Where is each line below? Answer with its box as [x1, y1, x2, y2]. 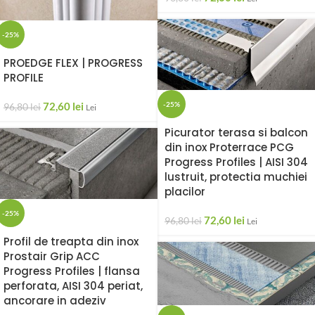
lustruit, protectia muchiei [165, 169, 307, 184]
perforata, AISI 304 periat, [4, 278, 143, 293]
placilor [165, 184, 205, 199]
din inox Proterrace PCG [165, 139, 294, 155]
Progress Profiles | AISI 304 [165, 154, 308, 169]
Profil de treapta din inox [4, 233, 139, 249]
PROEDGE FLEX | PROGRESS [4, 55, 143, 70]
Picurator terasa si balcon [165, 124, 308, 140]
